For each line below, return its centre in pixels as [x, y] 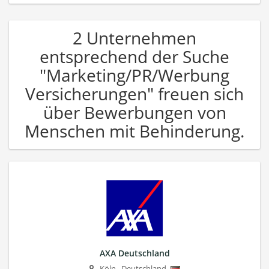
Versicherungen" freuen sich [134, 93]
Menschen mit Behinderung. [134, 131]
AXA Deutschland [134, 253]
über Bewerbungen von [134, 112]
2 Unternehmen [134, 38]
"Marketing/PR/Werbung [134, 75]
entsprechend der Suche [134, 56]
